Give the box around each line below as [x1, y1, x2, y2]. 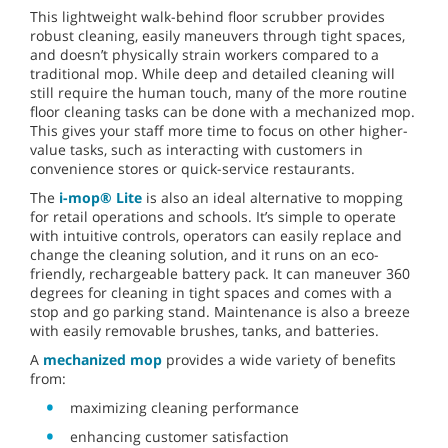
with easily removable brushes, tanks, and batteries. [30, 321, 379, 341]
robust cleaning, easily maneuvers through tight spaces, [30, 26, 405, 46]
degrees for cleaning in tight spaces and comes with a [30, 283, 392, 303]
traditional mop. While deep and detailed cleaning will [30, 64, 395, 84]
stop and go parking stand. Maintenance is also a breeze [30, 302, 410, 322]
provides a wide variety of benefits [162, 350, 396, 370]
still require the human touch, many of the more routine [30, 83, 407, 103]
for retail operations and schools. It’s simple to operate [30, 207, 396, 227]
